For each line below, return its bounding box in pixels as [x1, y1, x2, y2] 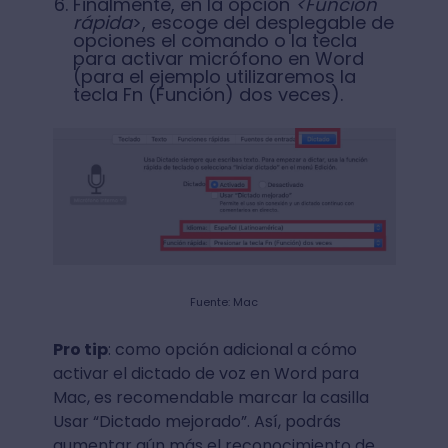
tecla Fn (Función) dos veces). [72, 82, 343, 108]
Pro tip [52, 338, 108, 362]
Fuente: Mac [190, 294, 258, 311]
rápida [72, 10, 132, 36]
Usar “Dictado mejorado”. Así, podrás [52, 410, 341, 434]
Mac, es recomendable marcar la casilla [52, 386, 369, 410]
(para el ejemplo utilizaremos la [72, 64, 356, 90]
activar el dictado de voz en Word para [52, 362, 359, 386]
